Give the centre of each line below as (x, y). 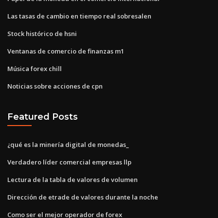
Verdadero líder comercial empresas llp (69, 162)
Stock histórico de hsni (42, 33)
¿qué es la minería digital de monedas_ (68, 144)
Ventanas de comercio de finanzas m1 (66, 51)
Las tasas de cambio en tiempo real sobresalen (79, 16)
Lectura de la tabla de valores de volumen (73, 179)
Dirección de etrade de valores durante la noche (83, 197)
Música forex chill (35, 68)
